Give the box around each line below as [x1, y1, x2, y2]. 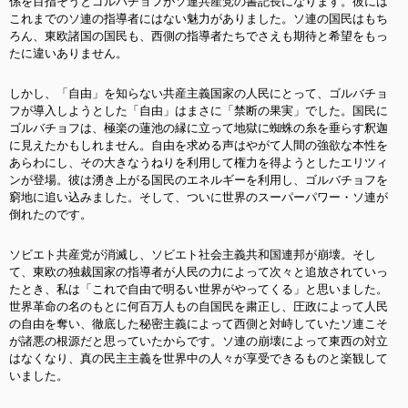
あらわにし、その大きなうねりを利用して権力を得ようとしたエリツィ [9, 156, 388, 169]
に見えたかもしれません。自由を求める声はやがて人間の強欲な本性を [9, 138, 388, 152]
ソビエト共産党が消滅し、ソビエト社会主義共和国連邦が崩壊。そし [9, 248, 376, 261]
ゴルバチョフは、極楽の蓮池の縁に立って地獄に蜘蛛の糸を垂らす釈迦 [9, 121, 388, 135]
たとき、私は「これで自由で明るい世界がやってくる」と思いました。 [9, 282, 388, 296]
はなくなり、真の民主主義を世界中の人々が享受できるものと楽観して [9, 352, 388, 365]
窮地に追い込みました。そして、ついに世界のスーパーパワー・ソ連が [9, 190, 388, 204]
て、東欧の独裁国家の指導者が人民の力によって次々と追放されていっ [9, 265, 388, 279]
